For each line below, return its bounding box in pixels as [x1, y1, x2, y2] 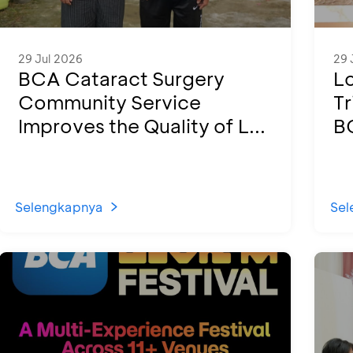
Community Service [18, 90, 201, 114]
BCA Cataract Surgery [18, 66, 225, 91]
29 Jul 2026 [18, 51, 83, 66]
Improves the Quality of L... [18, 113, 266, 138]
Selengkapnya [15, 199, 103, 215]
